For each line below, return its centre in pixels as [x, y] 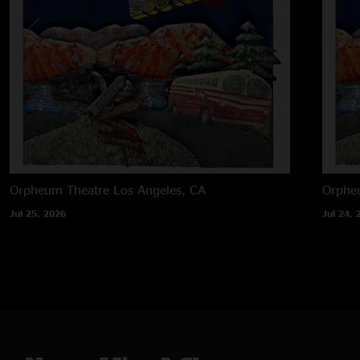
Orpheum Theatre [59, 189]
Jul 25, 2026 [38, 213]
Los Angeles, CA [160, 189]
